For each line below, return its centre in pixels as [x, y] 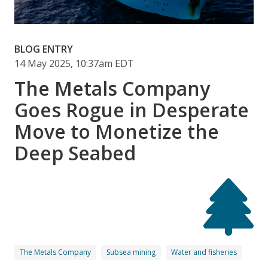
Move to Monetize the [117, 132]
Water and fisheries [204, 252]
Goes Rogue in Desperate [132, 110]
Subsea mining [131, 252]
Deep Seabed [75, 153]
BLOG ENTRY [44, 49]
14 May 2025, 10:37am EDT [74, 64]
